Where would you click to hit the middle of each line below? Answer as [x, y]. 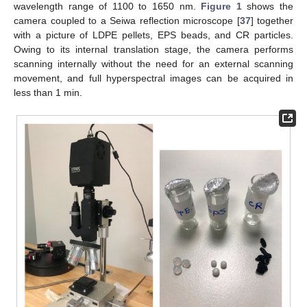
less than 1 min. [48, 92]
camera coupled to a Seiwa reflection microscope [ [127, 20]
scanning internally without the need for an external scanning [153, 63]
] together [272, 20]
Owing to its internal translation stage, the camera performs [153, 49]
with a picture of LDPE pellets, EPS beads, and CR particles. [153, 35]
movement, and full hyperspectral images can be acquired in [153, 78]
